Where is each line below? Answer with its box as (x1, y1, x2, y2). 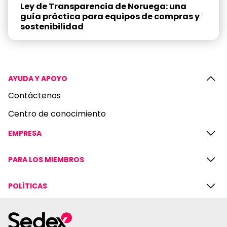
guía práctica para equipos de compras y (20, 10, 200, 22)
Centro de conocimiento (8, 107, 106, 120)
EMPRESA (8, 128, 42, 138)
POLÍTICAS (8, 180, 47, 191)
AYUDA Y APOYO (8, 73, 67, 84)
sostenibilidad (20, 20, 84, 32)
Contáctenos (8, 89, 61, 101)
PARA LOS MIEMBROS (8, 154, 84, 165)
